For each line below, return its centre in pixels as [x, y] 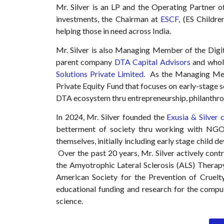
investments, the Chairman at [108, 18]
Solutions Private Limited [100, 73]
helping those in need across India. [114, 30]
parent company [85, 61]
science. [69, 201]
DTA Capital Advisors [152, 61]
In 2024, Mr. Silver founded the [111, 117]
